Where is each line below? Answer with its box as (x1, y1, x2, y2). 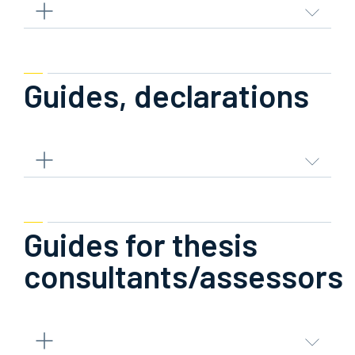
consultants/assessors (24, 257, 343, 295)
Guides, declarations (24, 76, 309, 114)
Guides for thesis (24, 225, 258, 263)
